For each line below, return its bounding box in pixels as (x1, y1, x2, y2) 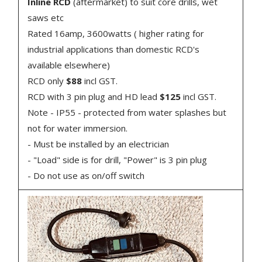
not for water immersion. (27, 122, 128, 134)
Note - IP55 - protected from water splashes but (27, 106, 227, 118)
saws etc (27, 11, 64, 23)
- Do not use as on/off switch (27, 169, 145, 181)
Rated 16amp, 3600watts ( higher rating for (27, 27, 205, 39)
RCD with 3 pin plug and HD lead (27, 90, 160, 102)
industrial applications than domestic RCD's (27, 43, 200, 55)
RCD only (27, 74, 67, 87)
